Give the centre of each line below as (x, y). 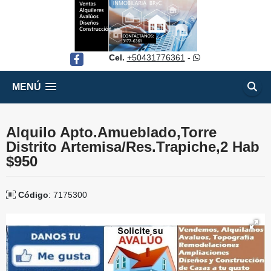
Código (33, 195)
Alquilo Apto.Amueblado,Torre (111, 132)
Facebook (89, 59)
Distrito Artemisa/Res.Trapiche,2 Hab (133, 147)
